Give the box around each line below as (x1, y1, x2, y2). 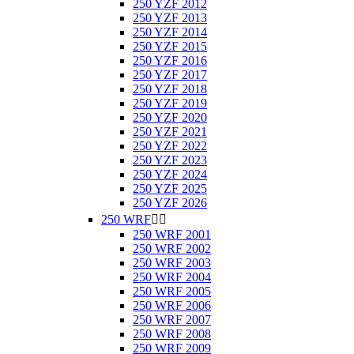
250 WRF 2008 (133, 327, 211, 341)
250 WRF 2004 (133, 270, 211, 284)
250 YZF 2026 (133, 196, 207, 209)
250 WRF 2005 (133, 284, 211, 298)
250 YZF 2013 (133, 11, 207, 24)
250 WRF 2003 (133, 256, 211, 269)
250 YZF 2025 (133, 182, 207, 195)
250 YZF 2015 (133, 40, 207, 53)
